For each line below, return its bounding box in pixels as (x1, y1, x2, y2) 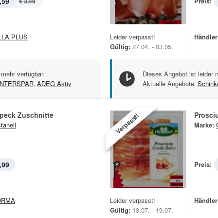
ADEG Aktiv (37, 79, 72, 89)
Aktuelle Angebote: (143, 79, 196, 89)
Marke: (194, 120, 214, 130)
